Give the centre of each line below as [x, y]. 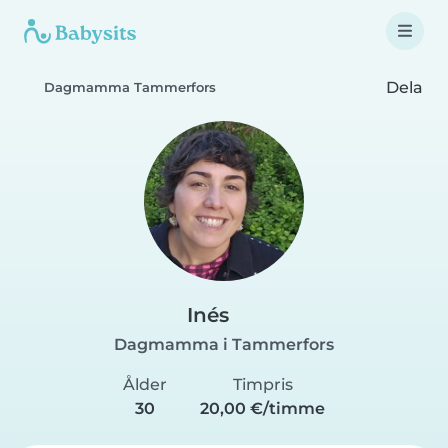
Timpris [262, 384]
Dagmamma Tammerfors [130, 87]
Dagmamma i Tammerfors [224, 344]
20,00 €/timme [262, 408]
